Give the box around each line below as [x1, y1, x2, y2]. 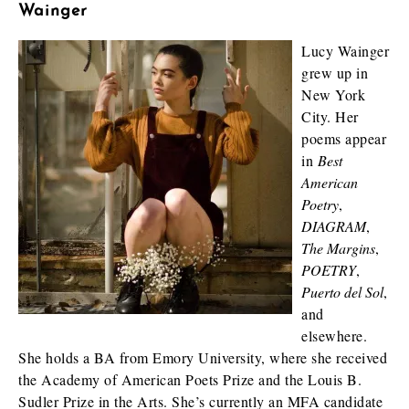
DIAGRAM [301, 216, 366, 236]
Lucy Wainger [301, 41, 389, 60]
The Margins [301, 238, 375, 257]
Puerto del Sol [301, 282, 383, 301]
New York [301, 85, 365, 104]
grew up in [301, 63, 368, 82]
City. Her [301, 107, 359, 126]
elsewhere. [301, 326, 367, 345]
